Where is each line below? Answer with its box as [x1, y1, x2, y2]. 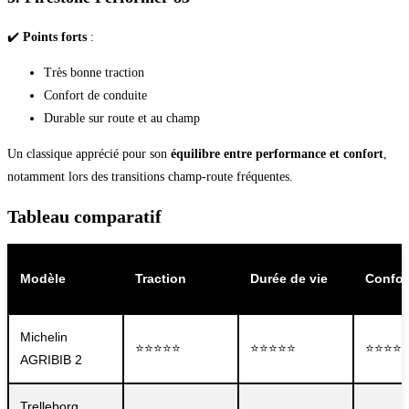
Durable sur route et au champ [44, 110, 200, 125]
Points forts [23, 29, 87, 44]
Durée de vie [250, 271, 328, 287]
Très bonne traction [44, 65, 144, 79]
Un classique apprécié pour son [7, 146, 171, 161]
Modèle [20, 271, 66, 287]
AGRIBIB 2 [20, 352, 82, 368]
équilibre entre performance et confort [171, 146, 383, 161]
